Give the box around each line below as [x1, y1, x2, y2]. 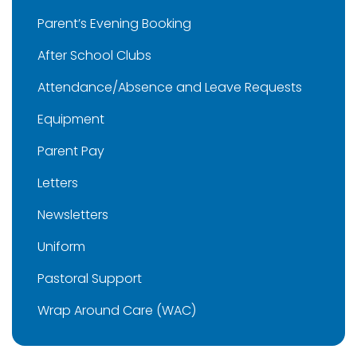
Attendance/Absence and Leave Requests [37, 78, 302, 97]
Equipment [37, 110, 104, 129]
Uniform [37, 237, 85, 257]
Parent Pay [37, 142, 104, 161]
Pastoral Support [37, 269, 142, 288]
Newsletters [37, 206, 108, 225]
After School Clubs [37, 46, 151, 65]
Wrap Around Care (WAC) [37, 301, 196, 320]
